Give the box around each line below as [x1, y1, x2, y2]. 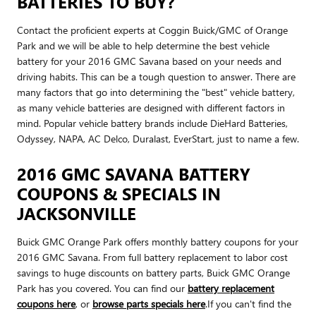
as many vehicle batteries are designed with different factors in [17, 100, 285, 114]
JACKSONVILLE [17, 201, 136, 224]
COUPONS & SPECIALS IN [17, 181, 221, 205]
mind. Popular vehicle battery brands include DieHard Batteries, [17, 116, 288, 130]
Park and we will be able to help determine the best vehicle [17, 38, 269, 52]
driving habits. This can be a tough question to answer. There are [17, 69, 296, 83]
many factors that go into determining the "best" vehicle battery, [17, 85, 295, 99]
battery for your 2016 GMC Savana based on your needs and [17, 54, 281, 68]
